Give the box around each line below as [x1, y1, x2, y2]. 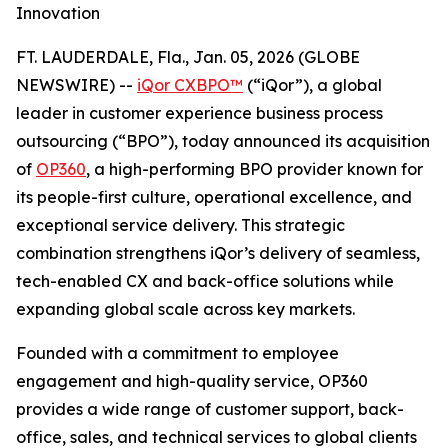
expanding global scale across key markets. [16, 299, 355, 319]
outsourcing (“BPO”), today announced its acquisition [16, 131, 430, 151]
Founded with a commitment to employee [16, 343, 339, 363]
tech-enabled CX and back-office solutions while [16, 271, 394, 291]
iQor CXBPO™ [137, 75, 243, 95]
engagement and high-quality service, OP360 [16, 371, 368, 391]
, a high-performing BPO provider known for [86, 159, 423, 179]
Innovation [16, 3, 100, 23]
